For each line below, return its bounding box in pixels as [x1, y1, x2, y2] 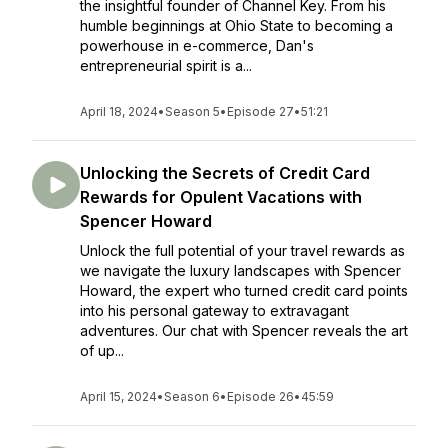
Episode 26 [227, 389, 294, 404]
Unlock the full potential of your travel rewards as [80, 242, 405, 259]
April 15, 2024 [80, 389, 157, 404]
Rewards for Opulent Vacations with [80, 187, 362, 207]
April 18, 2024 [80, 104, 158, 119]
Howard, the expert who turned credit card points [80, 282, 408, 299]
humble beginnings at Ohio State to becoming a [80, 17, 393, 34]
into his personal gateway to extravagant [80, 302, 349, 319]
